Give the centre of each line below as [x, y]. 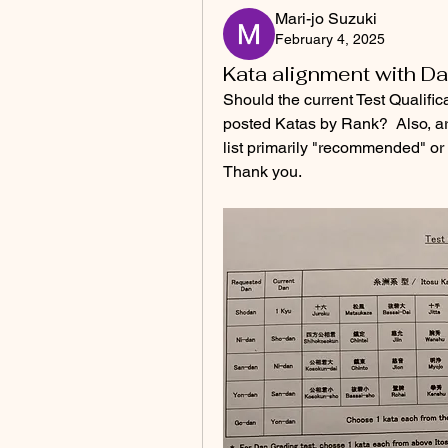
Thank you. [262, 171]
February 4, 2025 [330, 39]
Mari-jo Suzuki [326, 18]
